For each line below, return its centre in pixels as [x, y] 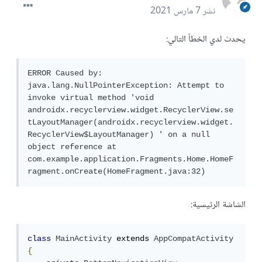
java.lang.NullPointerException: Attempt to [128, 86]
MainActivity [86, 239]
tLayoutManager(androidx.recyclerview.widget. [133, 123]
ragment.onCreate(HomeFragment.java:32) [119, 172]
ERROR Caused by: [67, 73]
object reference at [74, 147]
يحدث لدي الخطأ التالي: [208, 40]
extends [135, 239]
